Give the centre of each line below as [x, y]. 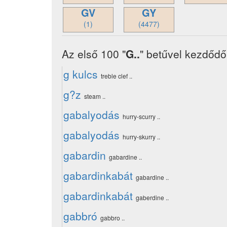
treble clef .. [117, 76]
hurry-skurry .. [141, 137]
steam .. [95, 96]
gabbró [80, 216]
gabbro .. [112, 218]
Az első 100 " [94, 54]
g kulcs [81, 74]
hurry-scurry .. [141, 116]
